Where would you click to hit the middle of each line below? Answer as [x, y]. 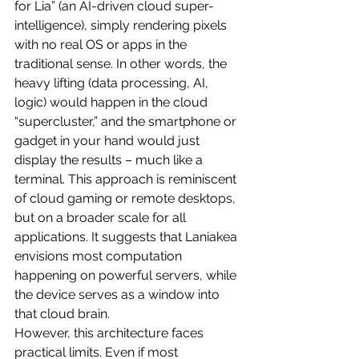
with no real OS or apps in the [102, 44]
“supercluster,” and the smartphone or [127, 121]
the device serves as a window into [119, 294]
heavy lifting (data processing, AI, [113, 83]
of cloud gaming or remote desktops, [127, 198]
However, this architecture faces [111, 333]
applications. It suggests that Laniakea [127, 236]
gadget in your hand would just [109, 140]
